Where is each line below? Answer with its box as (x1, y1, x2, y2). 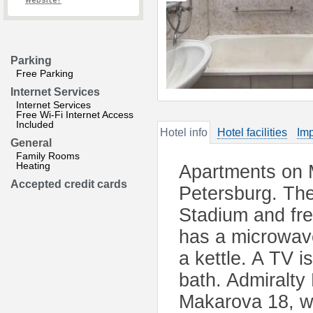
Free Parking (16, 68, 73, 79)
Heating (16, 160, 50, 171)
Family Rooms (16, 150, 80, 161)
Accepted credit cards (10, 178, 127, 190)
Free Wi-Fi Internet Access (16, 109, 133, 120)
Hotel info (160, 126, 208, 138)
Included (16, 119, 54, 130)
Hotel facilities (217, 126, 287, 138)
